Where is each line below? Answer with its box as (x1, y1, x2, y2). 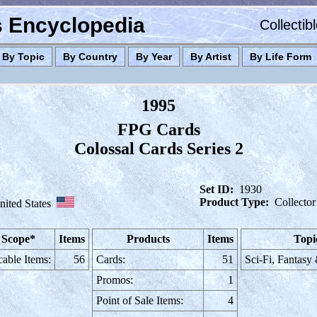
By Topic (2, 51, 45, 62)
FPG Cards (117, 120, 200, 139)
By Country (63, 51, 117, 62)
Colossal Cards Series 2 (74, 139, 243, 158)
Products (126, 233, 170, 245)
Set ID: (200, 183, 234, 195)
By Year (136, 51, 172, 62)
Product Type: (200, 196, 269, 208)
